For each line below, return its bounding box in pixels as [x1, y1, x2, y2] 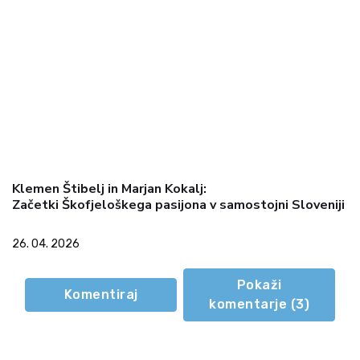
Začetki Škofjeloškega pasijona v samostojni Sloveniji [12, 196, 345, 215]
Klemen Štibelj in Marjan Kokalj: [12, 180, 207, 198]
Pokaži [236, 277, 282, 293]
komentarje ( [209, 297, 296, 313]
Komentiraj [63, 287, 138, 303]
